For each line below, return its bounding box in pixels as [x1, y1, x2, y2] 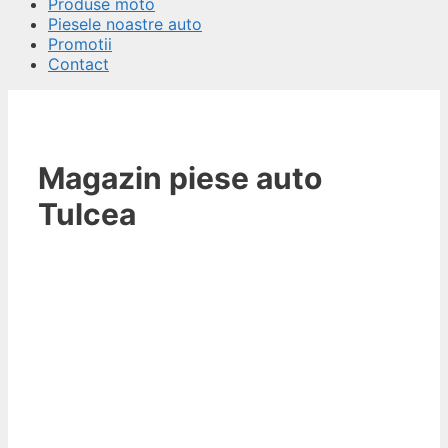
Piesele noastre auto [48, 14, 202, 34]
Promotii [48, 34, 112, 54]
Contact [48, 54, 109, 74]
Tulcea [38, 195, 136, 232]
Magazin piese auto [38, 159, 322, 196]
